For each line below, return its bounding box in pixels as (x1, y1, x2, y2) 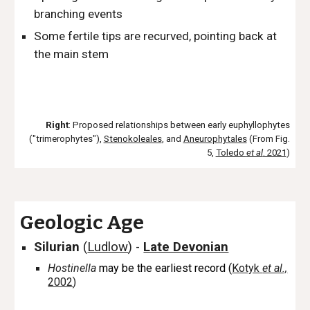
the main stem (34, 47, 109, 61)
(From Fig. (248, 134, 290, 144)
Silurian (34, 239, 80, 255)
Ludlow (87, 239, 129, 255)
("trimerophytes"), (28, 134, 104, 144)
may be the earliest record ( (99, 262, 232, 275)
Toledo (215, 147, 246, 158)
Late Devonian (143, 239, 229, 255)
